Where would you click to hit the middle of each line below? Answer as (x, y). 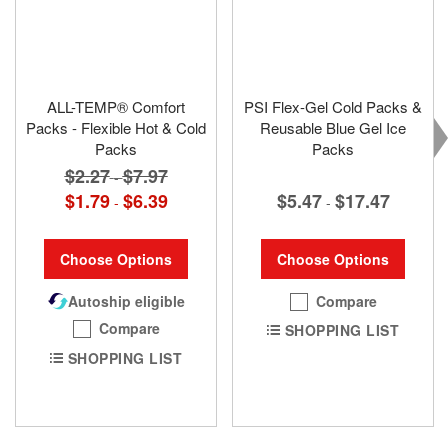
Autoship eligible (126, 301)
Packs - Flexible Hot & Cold (116, 128)
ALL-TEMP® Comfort (116, 107)
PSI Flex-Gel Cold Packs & (333, 107)
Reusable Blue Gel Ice (333, 128)
